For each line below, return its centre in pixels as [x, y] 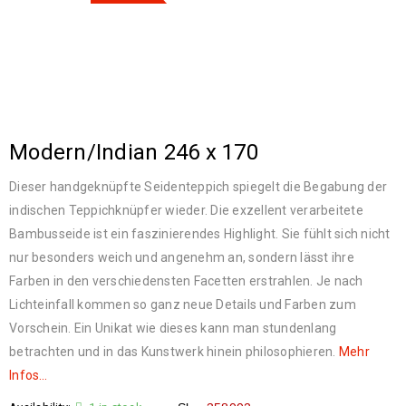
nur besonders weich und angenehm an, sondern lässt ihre [182, 257]
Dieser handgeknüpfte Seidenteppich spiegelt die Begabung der [198, 187]
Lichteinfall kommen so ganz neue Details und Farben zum [183, 304]
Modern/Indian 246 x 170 [134, 152]
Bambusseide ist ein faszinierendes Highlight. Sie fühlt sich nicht [200, 234]
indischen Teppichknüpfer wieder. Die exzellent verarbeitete [186, 210]
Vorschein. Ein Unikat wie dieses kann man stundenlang [173, 328]
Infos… [29, 375]
